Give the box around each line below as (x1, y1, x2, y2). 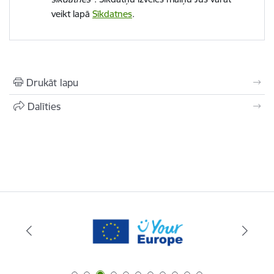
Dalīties (28, 100, 61, 113)
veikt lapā (51, 8, 92, 20)
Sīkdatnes (92, 8, 132, 20)
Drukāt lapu (26, 76, 78, 89)
